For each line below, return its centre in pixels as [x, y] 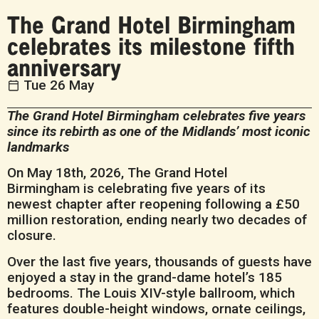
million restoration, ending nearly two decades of [157, 220]
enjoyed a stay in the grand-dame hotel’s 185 [145, 277]
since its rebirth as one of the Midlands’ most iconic [159, 131]
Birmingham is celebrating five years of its [136, 189]
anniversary [64, 67]
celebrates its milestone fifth [151, 45]
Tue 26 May [59, 85]
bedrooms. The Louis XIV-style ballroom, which [151, 293]
